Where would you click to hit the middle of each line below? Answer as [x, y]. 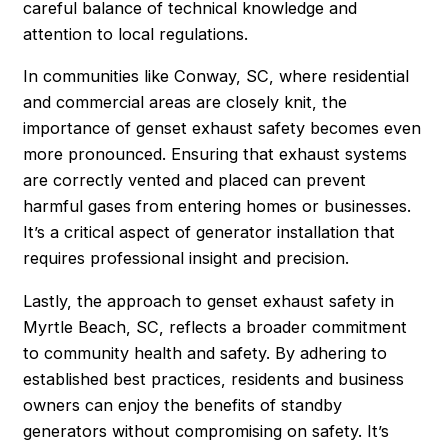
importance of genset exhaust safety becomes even [222, 128]
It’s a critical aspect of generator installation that [209, 232]
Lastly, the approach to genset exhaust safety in [209, 300]
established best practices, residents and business [214, 378]
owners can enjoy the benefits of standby [183, 404]
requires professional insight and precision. [186, 258]
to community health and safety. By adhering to [205, 352]
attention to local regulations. [136, 34]
